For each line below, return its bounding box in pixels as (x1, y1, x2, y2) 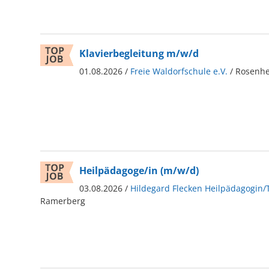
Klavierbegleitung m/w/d (79, 46, 199, 60)
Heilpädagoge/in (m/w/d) (79, 163, 199, 177)
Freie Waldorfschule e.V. (130, 65, 228, 77)
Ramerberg (40, 195, 85, 207)
